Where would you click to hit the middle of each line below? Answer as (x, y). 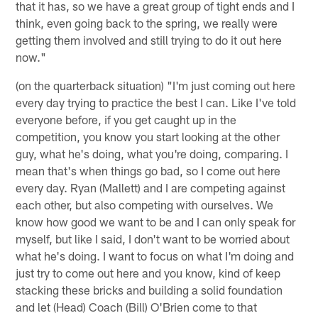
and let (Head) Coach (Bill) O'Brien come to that (137, 306)
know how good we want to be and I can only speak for (156, 221)
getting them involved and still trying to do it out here (149, 39)
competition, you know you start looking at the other (148, 136)
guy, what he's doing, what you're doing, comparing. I (152, 153)
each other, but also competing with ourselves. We (145, 204)
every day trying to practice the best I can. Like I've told (156, 102)
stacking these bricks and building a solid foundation (149, 289)
